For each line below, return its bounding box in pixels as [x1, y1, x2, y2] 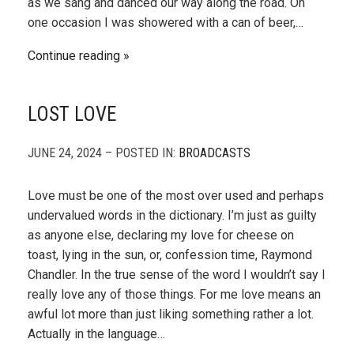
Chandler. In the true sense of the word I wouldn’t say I [28, 267, 326, 282]
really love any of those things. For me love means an [28, 287, 321, 302]
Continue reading [28, 48, 120, 63]
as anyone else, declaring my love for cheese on [28, 228, 294, 243]
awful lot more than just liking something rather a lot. [28, 307, 314, 322]
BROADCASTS [179, 145, 250, 160]
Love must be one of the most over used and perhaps [28, 188, 324, 203]
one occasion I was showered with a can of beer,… [28, 15, 303, 30]
